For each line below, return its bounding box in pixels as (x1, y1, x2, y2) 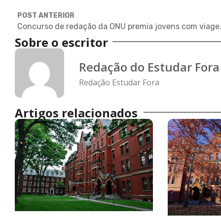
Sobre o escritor (15, 34, 108, 51)
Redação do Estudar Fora (79, 58, 220, 75)
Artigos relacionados (15, 105, 138, 121)
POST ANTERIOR (17, 11, 74, 20)
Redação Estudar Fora (79, 76, 159, 88)
